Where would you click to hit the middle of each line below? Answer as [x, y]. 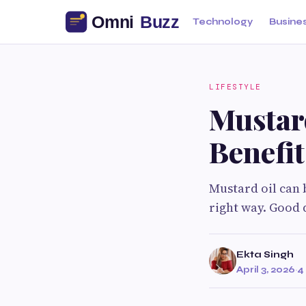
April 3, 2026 [266, 269]
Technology [223, 22]
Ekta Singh [265, 254]
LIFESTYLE [235, 87]
